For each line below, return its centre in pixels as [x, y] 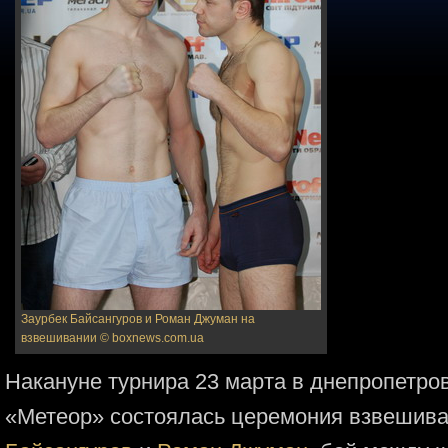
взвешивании [59, 338]
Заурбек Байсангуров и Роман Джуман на [138, 319]
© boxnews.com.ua [152, 338]
